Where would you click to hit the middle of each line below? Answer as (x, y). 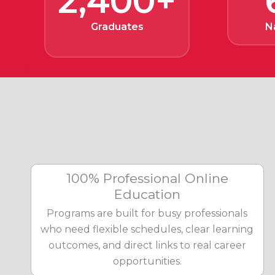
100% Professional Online (147, 178)
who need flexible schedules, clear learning (147, 229)
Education (147, 194)
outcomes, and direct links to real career (147, 245)
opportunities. (147, 261)
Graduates (117, 27)
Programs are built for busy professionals (147, 213)
